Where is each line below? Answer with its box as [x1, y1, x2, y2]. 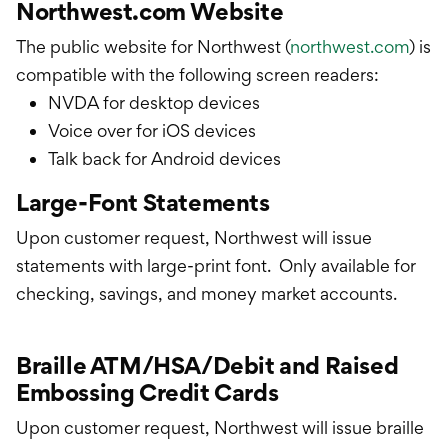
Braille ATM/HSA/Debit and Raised [16, 351, 399, 381]
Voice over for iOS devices [48, 120, 256, 142]
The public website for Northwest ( [16, 36, 290, 58]
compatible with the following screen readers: [16, 64, 379, 86]
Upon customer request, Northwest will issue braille [16, 417, 424, 439]
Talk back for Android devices [48, 148, 281, 170]
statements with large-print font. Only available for [16, 255, 416, 277]
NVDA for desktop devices [48, 92, 260, 114]
